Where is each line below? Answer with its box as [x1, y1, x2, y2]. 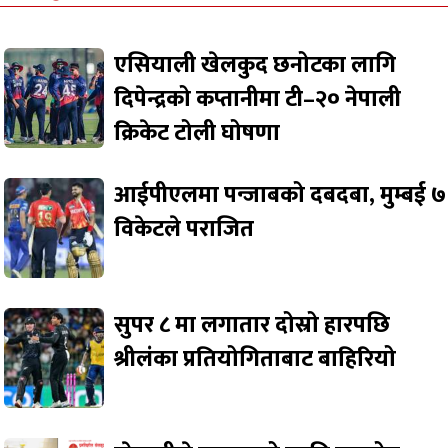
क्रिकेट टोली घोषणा [114, 114, 281, 153]
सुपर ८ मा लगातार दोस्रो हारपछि [114, 306, 391, 345]
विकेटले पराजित [114, 210, 255, 249]
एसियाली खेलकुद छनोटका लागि [114, 46, 397, 85]
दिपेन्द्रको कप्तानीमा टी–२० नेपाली [114, 80, 402, 119]
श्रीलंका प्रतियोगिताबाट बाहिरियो [114, 340, 397, 379]
